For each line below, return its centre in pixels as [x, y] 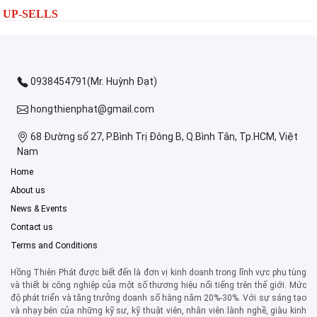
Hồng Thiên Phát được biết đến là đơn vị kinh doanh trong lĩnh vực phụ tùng [158, 272]
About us [28, 190]
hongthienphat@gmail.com [91, 109]
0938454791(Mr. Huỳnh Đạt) [93, 81]
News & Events [39, 208]
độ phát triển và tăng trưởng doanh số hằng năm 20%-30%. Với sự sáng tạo [158, 298]
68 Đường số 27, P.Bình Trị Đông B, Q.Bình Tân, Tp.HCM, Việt [163, 136]
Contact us [32, 227]
